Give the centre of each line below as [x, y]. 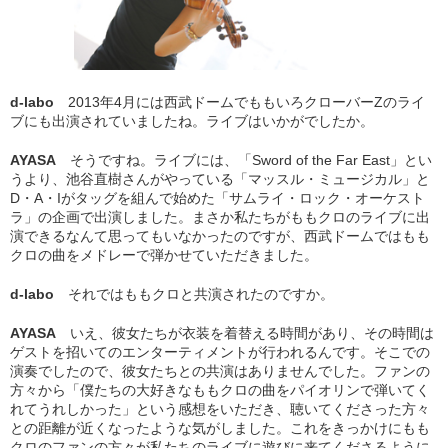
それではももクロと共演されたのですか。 [201, 294]
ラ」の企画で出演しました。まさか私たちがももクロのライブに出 [220, 217]
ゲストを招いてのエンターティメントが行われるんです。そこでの [220, 352]
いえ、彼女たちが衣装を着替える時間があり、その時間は [252, 333]
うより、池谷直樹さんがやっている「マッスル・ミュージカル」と [220, 179]
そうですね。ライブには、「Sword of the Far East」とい [251, 160]
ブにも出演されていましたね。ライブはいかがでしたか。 [192, 121]
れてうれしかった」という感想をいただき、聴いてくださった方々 [220, 409]
